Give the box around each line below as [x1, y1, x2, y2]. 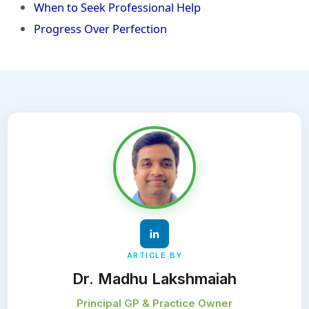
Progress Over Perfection [34, 21, 168, 37]
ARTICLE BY [126, 250, 183, 260]
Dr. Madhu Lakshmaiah [72, 269, 237, 288]
